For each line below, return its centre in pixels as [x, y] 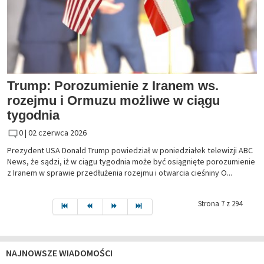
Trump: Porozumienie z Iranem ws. [113, 86]
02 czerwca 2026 [57, 133]
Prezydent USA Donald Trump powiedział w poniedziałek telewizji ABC [130, 150]
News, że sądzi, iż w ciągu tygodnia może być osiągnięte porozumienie [131, 161]
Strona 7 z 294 [220, 203]
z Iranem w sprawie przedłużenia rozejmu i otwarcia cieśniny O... [120, 172]
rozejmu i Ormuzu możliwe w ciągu [113, 101]
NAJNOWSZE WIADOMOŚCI [59, 253]
